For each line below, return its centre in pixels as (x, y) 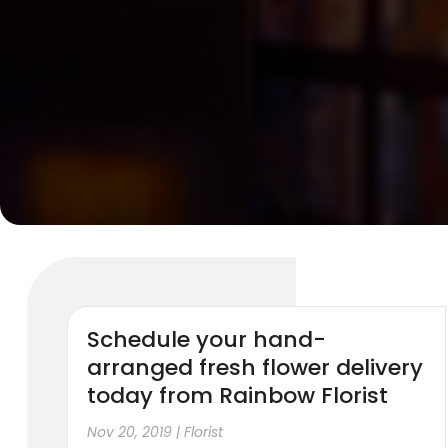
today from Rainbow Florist (238, 395)
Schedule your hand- (207, 339)
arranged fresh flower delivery (255, 367)
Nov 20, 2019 (130, 431)
